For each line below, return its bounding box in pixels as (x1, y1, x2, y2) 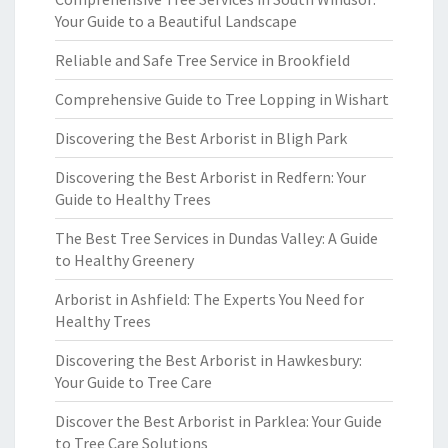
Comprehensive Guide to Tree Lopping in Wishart (55, 89, 389, 109)
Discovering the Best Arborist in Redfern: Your (55, 167, 366, 187)
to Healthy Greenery (55, 250, 194, 270)
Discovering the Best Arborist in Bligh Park (55, 128, 347, 148)
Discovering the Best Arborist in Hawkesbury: (55, 350, 362, 370)
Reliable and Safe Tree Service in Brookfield (55, 50, 350, 70)
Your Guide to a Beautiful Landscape (55, 11, 297, 31)
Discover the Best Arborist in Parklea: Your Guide (55, 411, 382, 431)
